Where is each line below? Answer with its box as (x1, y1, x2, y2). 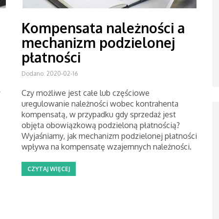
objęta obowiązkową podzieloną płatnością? (22, 120, 180, 130)
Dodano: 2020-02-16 (22, 70, 78, 77)
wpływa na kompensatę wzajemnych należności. (22, 142, 192, 152)
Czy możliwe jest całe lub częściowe (22, 88, 150, 98)
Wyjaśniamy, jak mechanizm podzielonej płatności (22, 131, 197, 141)
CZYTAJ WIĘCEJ (27, 165, 70, 173)
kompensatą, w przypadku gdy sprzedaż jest (22, 109, 176, 119)
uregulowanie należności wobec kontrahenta (22, 99, 178, 109)
